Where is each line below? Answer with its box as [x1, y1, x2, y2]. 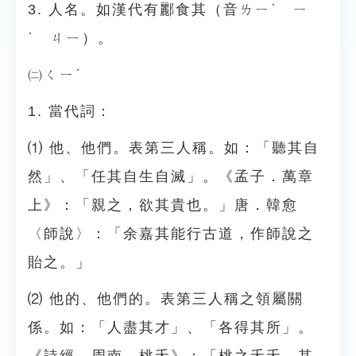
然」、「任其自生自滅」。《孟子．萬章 [28, 168, 314, 184]
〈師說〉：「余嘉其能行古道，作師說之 [28, 226, 314, 242]
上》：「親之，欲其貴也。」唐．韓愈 [28, 197, 298, 213]
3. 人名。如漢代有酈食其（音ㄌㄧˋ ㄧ [28, 2, 309, 17]
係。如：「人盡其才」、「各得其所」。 [28, 319, 314, 335]
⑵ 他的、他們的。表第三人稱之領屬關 [28, 291, 304, 307]
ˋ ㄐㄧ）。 [28, 30, 114, 46]
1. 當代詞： [28, 103, 112, 119]
